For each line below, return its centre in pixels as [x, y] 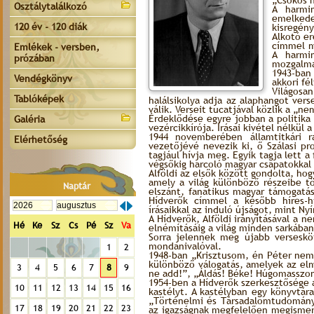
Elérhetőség [41, 139]
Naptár [76, 186]
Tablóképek [39, 99]
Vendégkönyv [43, 78]
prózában [34, 58]
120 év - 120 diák [50, 27]
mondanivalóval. [185, 246]
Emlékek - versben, [57, 47]
